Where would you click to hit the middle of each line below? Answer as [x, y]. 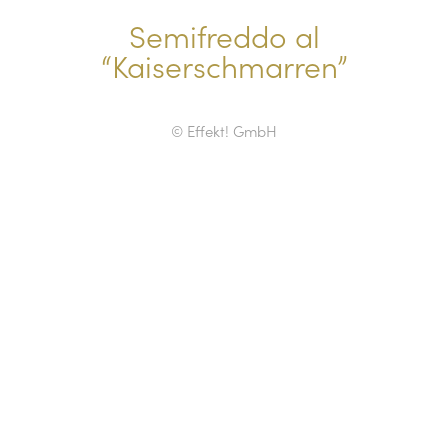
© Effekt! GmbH [224, 130]
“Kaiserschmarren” [224, 65]
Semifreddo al [224, 35]
